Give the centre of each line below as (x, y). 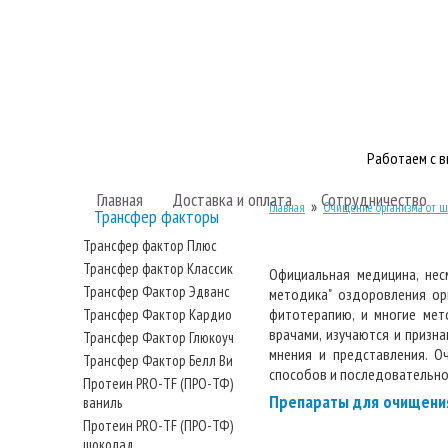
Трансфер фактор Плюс (150, 245)
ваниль (102, 402)
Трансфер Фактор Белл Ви (158, 360)
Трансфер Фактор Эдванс (156, 291)
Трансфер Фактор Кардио (157, 314)
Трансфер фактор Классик (158, 268)
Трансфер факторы (156, 216)
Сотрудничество (374, 199)
